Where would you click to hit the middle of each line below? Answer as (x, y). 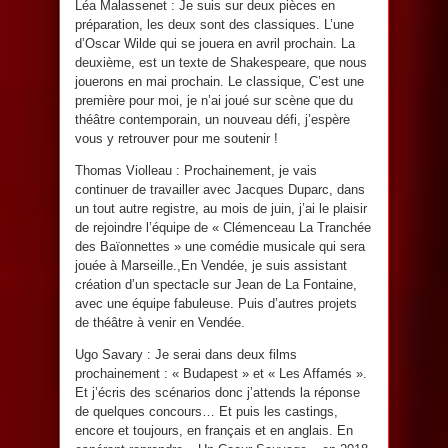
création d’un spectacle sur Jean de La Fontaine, (216, 284)
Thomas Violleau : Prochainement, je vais (196, 170)
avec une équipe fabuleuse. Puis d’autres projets (216, 303)
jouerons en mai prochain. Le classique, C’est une (219, 81)
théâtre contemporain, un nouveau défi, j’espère (212, 119)
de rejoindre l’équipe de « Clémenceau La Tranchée (223, 227)
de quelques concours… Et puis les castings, (206, 411)
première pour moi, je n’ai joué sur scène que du (214, 100)
